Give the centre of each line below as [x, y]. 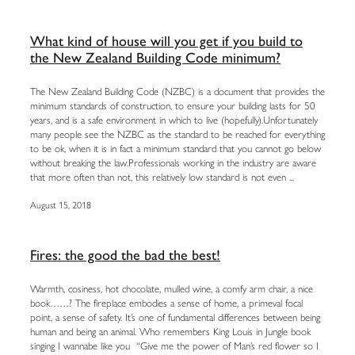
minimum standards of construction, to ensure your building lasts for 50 [173, 106]
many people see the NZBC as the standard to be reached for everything [177, 135]
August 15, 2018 [61, 206]
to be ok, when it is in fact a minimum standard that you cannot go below [176, 149]
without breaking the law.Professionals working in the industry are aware [173, 163]
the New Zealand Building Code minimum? [155, 58]
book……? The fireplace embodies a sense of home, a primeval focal [166, 303]
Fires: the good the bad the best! [125, 256]
